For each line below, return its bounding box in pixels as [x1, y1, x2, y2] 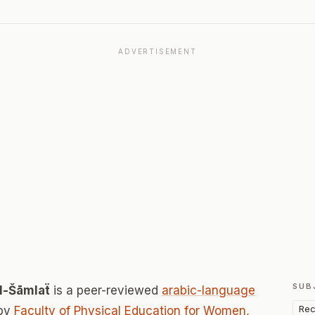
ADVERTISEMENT [118, 47, 197, 56]
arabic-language [162, 283, 255, 297]
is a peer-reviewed [50, 283, 162, 297]
